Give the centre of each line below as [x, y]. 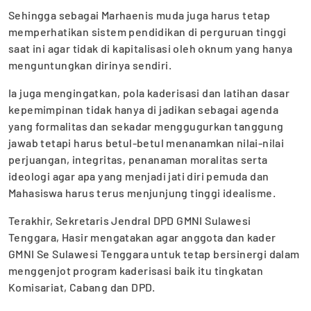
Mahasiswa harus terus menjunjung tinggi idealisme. [142, 192]
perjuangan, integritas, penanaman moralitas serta [138, 159]
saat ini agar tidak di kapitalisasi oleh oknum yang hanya [151, 48]
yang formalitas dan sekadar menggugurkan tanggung [146, 126]
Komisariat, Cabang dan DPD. [82, 287]
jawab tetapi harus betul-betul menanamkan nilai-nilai [146, 142]
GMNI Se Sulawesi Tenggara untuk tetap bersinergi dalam [154, 253]
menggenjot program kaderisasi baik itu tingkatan [136, 270]
